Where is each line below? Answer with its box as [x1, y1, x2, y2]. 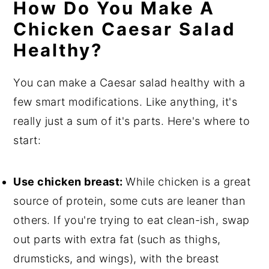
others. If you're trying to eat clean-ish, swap [13, 214, 250, 226]
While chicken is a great [125, 175, 251, 188]
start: [13, 134, 41, 147]
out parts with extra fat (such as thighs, [13, 233, 221, 246]
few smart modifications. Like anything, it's [13, 95, 238, 108]
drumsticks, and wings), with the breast [13, 252, 219, 265]
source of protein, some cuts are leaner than [13, 195, 246, 207]
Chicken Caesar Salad [13, 19, 237, 40]
